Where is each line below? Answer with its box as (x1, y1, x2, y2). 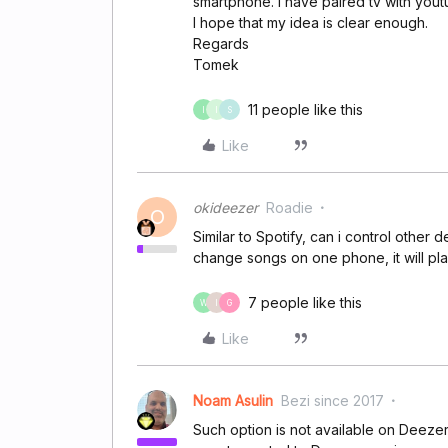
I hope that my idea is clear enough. (193, 14, 428, 31)
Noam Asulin (193, 392, 273, 409)
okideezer (193, 199, 258, 216)
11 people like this (248, 101, 363, 118)
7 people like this (248, 294, 362, 311)
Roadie (266, 199, 313, 216)
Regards (193, 35, 249, 52)
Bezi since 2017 (281, 392, 384, 409)
